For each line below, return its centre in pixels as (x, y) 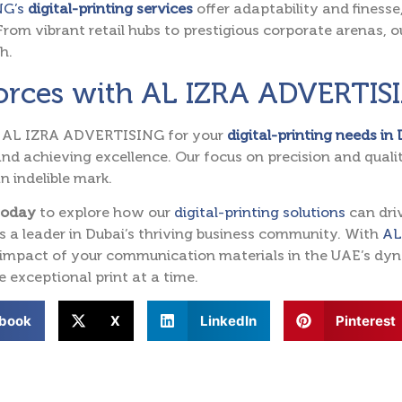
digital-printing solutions (260, 213)
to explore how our (105, 213)
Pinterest (366, 320)
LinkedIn (228, 320)
